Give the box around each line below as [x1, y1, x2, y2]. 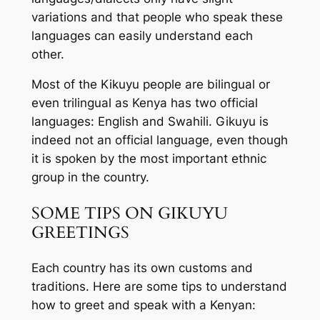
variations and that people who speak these [31, 9, 283, 24]
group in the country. [31, 170, 149, 185]
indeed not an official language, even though [31, 133, 288, 148]
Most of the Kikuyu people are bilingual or [31, 77, 270, 92]
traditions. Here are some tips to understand [31, 279, 287, 294]
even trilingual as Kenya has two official [31, 96, 258, 111]
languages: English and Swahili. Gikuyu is [31, 114, 269, 129]
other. [31, 46, 64, 61]
